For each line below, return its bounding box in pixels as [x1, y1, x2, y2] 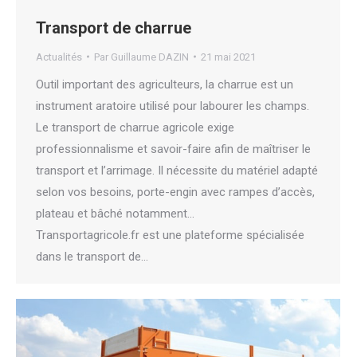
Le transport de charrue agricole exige [36, 120, 234, 135]
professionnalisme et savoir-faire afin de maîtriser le [36, 141, 311, 156]
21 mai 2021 [201, 50, 256, 63]
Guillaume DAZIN [111, 50, 189, 63]
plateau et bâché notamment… [36, 206, 194, 221]
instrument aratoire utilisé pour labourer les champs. [36, 98, 309, 113]
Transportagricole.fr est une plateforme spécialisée [36, 227, 304, 242]
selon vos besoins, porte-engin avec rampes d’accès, [36, 184, 315, 199]
